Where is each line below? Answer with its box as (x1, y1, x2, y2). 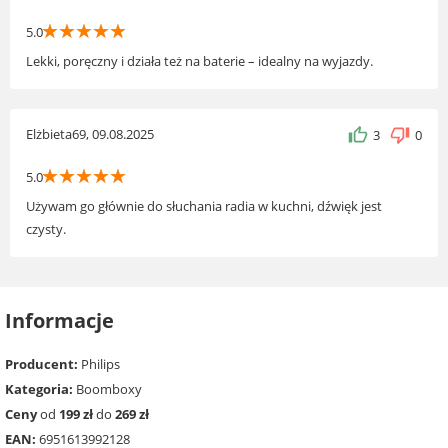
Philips (78, 354, 120, 373)
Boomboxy (73, 379, 142, 398)
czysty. (26, 220, 66, 239)
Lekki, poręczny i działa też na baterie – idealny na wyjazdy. (26, 52, 373, 71)
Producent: (5, 354, 78, 373)
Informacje (5, 307, 114, 335)
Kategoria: (5, 379, 73, 398)
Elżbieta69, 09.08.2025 (26, 125, 154, 144)
